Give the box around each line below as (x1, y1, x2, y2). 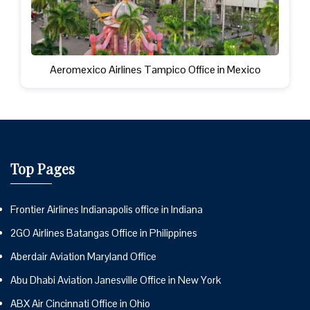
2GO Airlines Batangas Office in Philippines (10, 226, 197, 239)
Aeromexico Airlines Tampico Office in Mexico (49, 62, 261, 77)
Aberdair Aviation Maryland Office (10, 249, 156, 263)
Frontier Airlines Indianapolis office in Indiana (10, 202, 203, 216)
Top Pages (10, 158, 75, 178)
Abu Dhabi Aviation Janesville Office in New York (10, 273, 221, 286)
